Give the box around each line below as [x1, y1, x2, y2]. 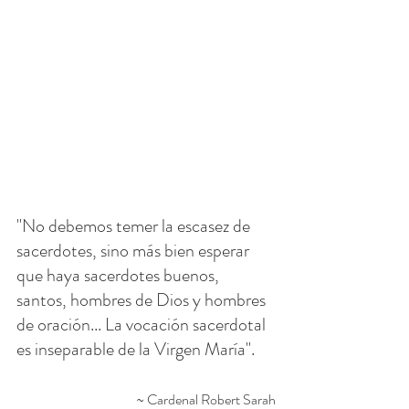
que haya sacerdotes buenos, [16, 261, 223, 288]
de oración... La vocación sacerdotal [16, 310, 269, 338]
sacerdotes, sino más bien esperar [16, 236, 253, 264]
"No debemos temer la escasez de [16, 212, 254, 239]
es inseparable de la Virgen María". [16, 335, 255, 362]
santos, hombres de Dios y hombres [16, 286, 269, 313]
